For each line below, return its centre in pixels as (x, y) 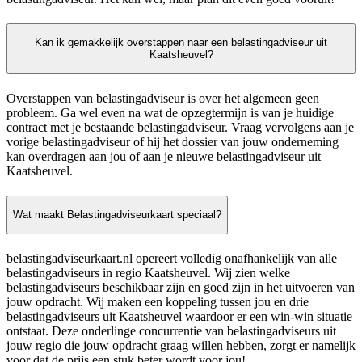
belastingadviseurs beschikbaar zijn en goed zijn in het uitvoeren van (181, 287)
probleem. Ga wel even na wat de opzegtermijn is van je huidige (170, 112)
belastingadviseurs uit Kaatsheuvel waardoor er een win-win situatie (179, 316)
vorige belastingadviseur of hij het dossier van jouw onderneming (173, 141)
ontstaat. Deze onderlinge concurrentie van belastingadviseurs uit (171, 330)
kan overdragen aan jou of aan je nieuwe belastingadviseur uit (164, 156)
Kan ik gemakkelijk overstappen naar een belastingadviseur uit (181, 43)
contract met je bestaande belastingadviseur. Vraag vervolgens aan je (180, 127)
